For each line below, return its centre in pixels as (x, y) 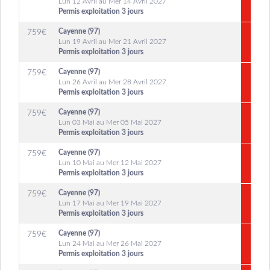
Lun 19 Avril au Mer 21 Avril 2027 (112, 42)
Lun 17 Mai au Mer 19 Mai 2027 (110, 203)
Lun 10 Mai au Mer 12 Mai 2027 (110, 163)
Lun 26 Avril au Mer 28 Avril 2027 (112, 82)
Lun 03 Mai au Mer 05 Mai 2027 (110, 122)
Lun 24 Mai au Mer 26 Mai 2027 (110, 243)
